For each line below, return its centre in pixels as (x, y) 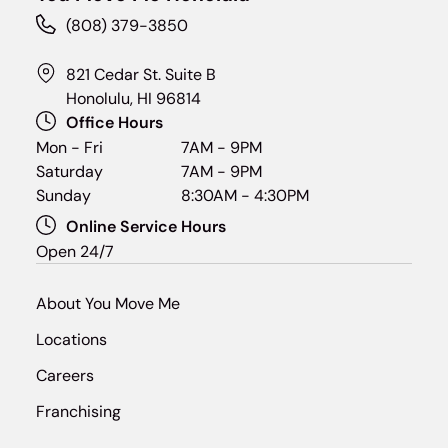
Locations (71, 340)
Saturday (69, 172)
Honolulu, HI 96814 (133, 99)
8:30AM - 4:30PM (244, 196)
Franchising (78, 412)
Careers (64, 376)
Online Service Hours (145, 227)
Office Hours (114, 123)
